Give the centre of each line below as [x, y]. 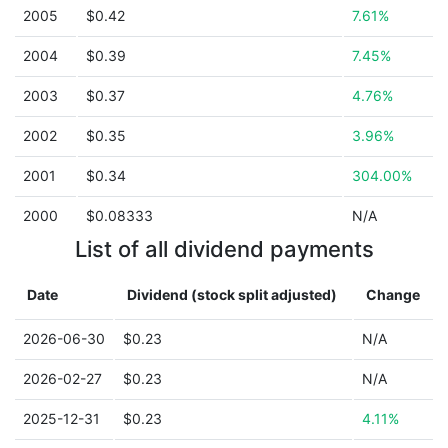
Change [393, 294]
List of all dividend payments [224, 249]
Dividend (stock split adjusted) [232, 294]
